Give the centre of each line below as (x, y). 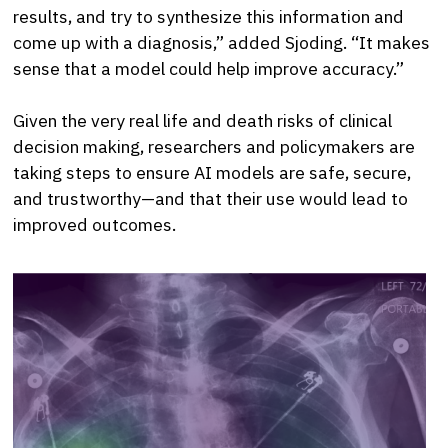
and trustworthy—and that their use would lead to (211, 199)
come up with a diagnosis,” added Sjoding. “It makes (222, 42)
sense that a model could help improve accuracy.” (209, 68)
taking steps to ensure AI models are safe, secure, (212, 173)
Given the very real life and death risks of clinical (203, 121)
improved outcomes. (97, 225)
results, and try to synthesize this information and (209, 16)
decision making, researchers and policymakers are (214, 147)
